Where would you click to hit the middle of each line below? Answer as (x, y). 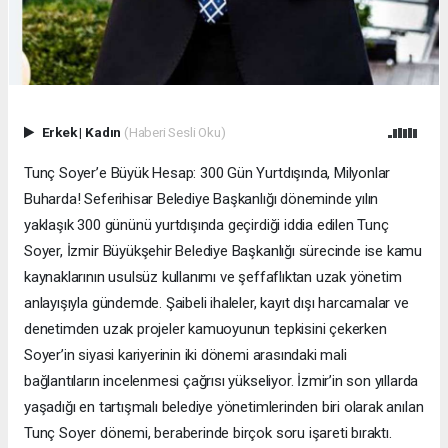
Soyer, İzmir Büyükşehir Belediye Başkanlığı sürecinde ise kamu (223, 251)
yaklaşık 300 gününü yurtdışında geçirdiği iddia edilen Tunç (206, 225)
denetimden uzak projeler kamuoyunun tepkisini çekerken (205, 329)
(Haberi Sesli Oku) (174, 132)
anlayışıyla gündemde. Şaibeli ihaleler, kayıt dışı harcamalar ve (216, 303)
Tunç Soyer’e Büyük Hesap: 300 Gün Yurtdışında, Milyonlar (207, 173)
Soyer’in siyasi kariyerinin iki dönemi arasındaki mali (185, 355)
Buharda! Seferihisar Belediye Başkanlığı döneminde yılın (201, 199)
